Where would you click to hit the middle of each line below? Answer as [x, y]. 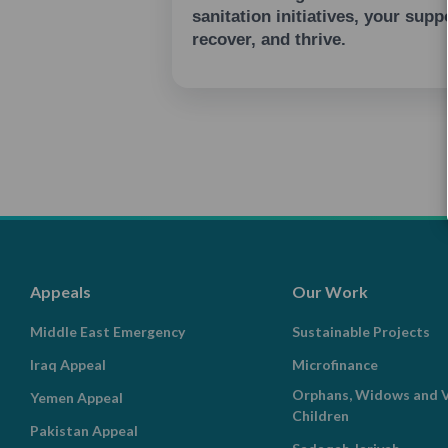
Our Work [329, 292]
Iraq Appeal [68, 364]
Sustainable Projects [360, 331]
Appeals [60, 292]
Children [320, 415]
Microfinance [334, 364]
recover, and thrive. [269, 40]
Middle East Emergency [107, 331]
